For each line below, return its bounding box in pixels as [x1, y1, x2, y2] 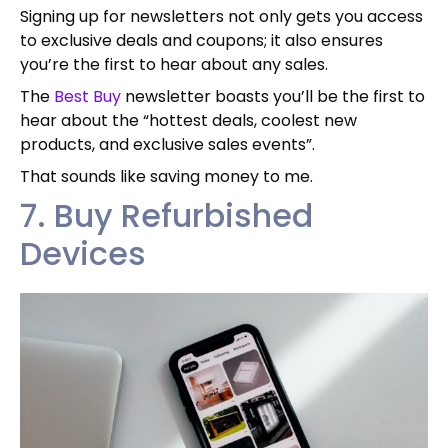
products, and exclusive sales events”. [20, 132, 315, 156]
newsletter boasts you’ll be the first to [121, 84, 425, 108]
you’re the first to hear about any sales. [20, 52, 328, 76]
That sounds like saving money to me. [20, 164, 313, 188]
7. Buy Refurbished [20, 192, 313, 238]
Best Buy [54, 84, 121, 108]
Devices [20, 230, 146, 276]
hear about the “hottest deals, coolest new [20, 108, 357, 132]
